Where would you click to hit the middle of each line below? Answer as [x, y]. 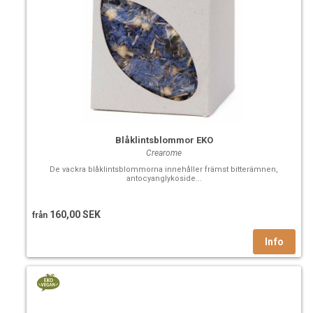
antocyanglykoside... [164, 178]
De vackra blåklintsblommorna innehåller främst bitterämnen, [164, 169]
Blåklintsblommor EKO [164, 140]
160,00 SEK [74, 214]
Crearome [164, 153]
